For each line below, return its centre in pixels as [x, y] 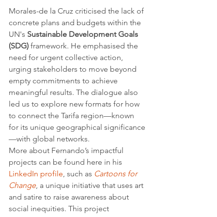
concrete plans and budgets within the [76, 22]
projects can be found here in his [66, 162]
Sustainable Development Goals [84, 34]
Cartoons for [116, 173]
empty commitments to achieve [64, 80]
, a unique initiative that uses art [91, 185]
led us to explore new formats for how [75, 104]
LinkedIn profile [36, 173]
